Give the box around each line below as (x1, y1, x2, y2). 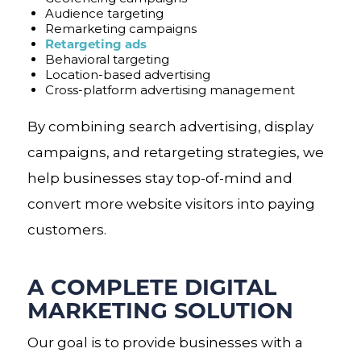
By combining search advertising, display (27, 118, 313, 135)
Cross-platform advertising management (44, 81, 295, 98)
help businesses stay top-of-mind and (27, 169, 293, 186)
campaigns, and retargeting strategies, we (27, 143, 324, 160)
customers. (27, 221, 106, 238)
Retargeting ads (44, 35, 147, 52)
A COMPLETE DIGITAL (27, 272, 276, 301)
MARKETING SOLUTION (27, 295, 293, 324)
